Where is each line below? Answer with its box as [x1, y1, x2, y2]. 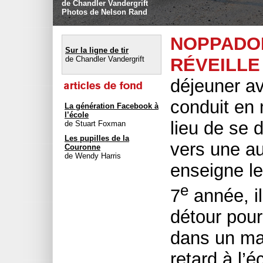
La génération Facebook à [65, 102, 159, 111]
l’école [65, 110, 89, 120]
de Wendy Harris [65, 151, 121, 161]
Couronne [65, 143, 100, 152]
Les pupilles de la [65, 134, 129, 143]
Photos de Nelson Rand [62, 8, 147, 16]
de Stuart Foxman [65, 119, 126, 129]
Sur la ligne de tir [65, 45, 129, 55]
